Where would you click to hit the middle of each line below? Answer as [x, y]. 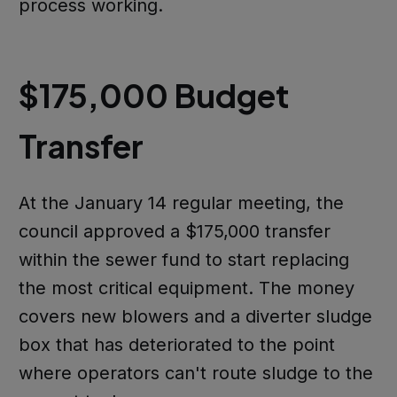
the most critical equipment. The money [186, 288]
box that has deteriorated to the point [176, 345]
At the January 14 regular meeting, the [181, 203]
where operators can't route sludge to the [195, 374]
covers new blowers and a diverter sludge [195, 317]
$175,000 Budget [153, 96]
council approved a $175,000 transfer [174, 232]
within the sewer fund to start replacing [183, 260]
